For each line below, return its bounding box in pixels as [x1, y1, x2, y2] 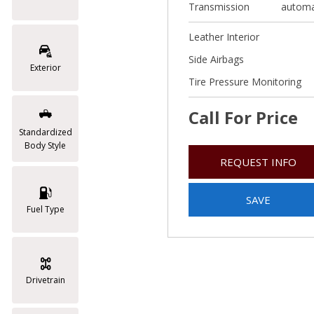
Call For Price [189, 106, 298, 129]
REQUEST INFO [219, 155, 296, 169]
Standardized [18, 125, 72, 138]
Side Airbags [189, 53, 244, 66]
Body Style [25, 139, 66, 151]
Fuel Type [26, 203, 64, 215]
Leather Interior [189, 30, 259, 43]
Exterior [29, 62, 61, 74]
